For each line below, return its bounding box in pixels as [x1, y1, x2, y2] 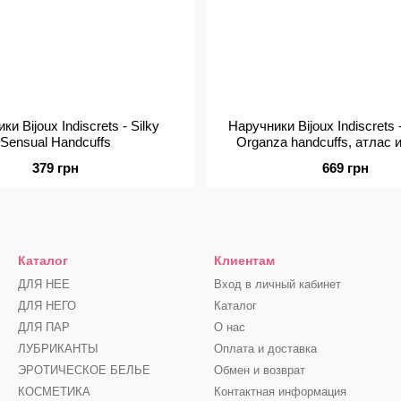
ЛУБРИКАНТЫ [18, 342, 98, 355]
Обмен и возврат [214, 363, 305, 377]
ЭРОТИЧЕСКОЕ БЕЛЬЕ [18, 363, 150, 377]
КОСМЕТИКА [18, 385, 90, 398]
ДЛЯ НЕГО [18, 299, 76, 312]
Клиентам [214, 253, 275, 268]
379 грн [32, 160, 79, 175]
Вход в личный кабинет [214, 277, 341, 291]
